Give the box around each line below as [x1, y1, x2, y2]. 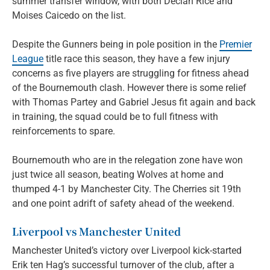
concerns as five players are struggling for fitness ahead [12, 67, 249, 79]
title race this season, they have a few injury [43, 52, 230, 64]
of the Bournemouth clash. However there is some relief [12, 81, 246, 93]
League [12, 52, 43, 64]
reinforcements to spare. [12, 125, 115, 137]
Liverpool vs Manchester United [12, 223, 181, 239]
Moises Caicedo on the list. [12, 9, 126, 21]
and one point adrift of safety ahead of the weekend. [12, 197, 234, 209]
